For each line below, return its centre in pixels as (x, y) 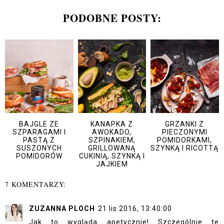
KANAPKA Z (112, 124)
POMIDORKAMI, (185, 140)
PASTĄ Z (39, 140)
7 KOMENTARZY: (35, 184)
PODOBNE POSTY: (112, 18)
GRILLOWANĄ (112, 148)
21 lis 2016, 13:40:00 (135, 209)
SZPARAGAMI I (39, 132)
